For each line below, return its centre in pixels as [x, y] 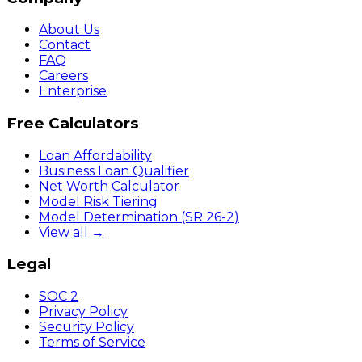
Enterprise [73, 91]
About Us [69, 30]
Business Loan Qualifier [114, 170]
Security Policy [86, 327]
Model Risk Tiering [98, 201]
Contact [65, 45]
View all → [72, 232]
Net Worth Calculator [109, 186]
